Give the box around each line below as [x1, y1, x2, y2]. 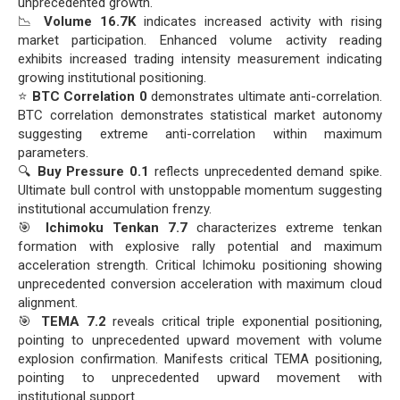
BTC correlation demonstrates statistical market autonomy [18, 107, 382, 124]
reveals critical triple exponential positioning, [105, 313, 382, 330]
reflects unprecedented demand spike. [149, 163, 382, 180]
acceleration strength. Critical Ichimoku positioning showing [18, 257, 382, 274]
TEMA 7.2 [41, 313, 106, 330]
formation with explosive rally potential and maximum [18, 238, 382, 255]
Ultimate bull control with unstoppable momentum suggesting [18, 182, 382, 199]
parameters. [18, 145, 88, 162]
